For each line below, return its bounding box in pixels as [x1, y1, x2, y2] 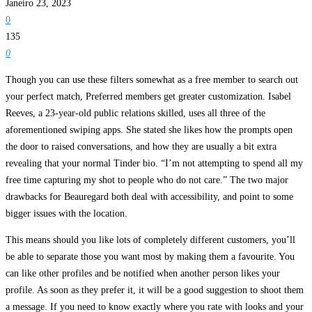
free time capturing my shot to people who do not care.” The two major [6, 175, 288, 186]
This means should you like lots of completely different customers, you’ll [6, 235, 295, 246]
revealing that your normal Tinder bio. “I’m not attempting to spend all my [6, 158, 303, 169]
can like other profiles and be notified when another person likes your [6, 268, 280, 279]
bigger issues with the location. [6, 208, 127, 219]
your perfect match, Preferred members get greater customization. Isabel [6, 91, 291, 102]
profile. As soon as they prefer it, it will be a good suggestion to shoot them [6, 285, 304, 296]
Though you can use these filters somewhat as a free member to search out [6, 75, 298, 86]
